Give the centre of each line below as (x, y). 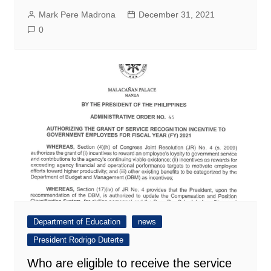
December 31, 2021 (176, 15)
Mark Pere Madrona (77, 15)
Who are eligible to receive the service (129, 263)
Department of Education (77, 221)
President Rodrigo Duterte (78, 240)
